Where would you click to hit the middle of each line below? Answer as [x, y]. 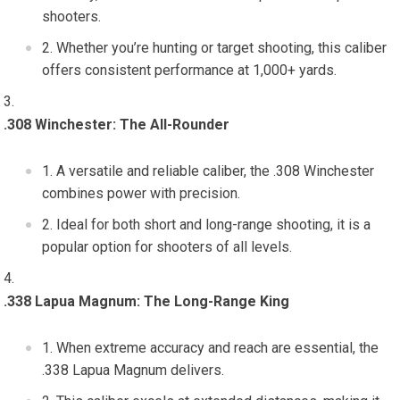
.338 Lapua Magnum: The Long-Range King [147, 301]
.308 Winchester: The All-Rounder [117, 125]
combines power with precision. [142, 193]
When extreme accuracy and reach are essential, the [218, 348]
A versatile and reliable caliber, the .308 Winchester [216, 171]
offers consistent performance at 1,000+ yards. [190, 70]
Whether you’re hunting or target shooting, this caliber [222, 48]
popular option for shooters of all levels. [167, 247]
